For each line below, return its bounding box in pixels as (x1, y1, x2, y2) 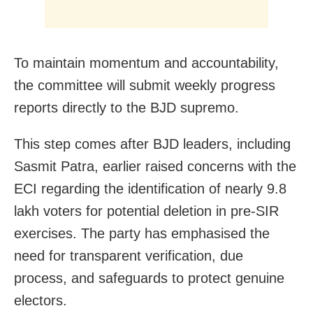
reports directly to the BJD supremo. (14, 99, 239, 115)
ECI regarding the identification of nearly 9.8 (14, 180, 286, 196)
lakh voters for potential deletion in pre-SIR (14, 203, 279, 219)
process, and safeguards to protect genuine (14, 270, 284, 286)
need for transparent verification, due (14, 247, 243, 263)
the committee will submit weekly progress (14, 77, 275, 93)
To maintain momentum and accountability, (14, 54, 279, 71)
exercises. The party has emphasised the (14, 225, 270, 241)
